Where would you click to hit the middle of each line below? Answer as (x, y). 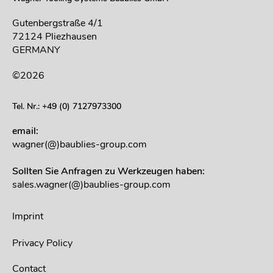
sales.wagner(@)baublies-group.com (91, 185)
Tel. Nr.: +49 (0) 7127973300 (67, 107)
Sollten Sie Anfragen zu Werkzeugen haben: (108, 172)
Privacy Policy (42, 243)
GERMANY (36, 50)
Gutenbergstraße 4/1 (58, 23)
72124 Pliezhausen (55, 37)
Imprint (28, 217)
